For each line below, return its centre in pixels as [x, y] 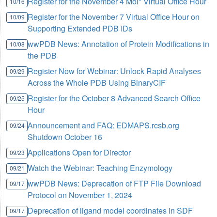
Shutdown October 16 [65, 137]
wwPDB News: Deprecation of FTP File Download [115, 184]
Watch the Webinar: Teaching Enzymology [100, 168]
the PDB [42, 56]
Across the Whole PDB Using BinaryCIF [97, 83]
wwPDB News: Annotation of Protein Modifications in [119, 44]
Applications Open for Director [79, 153]
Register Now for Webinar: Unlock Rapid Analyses [115, 71]
